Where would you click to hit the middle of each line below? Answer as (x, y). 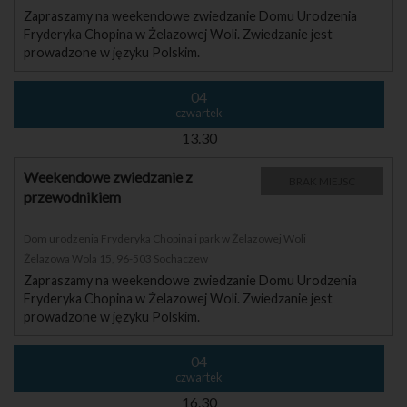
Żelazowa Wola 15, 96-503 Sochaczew (116, 258)
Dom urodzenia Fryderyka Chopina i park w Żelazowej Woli (165, 238)
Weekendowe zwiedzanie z (108, 176)
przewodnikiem (72, 196)
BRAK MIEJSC (322, 181)
